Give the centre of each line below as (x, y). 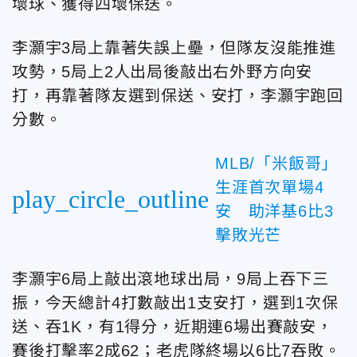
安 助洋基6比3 (275, 211)
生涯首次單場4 (270, 187)
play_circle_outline (110, 199)
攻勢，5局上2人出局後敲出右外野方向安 (163, 72)
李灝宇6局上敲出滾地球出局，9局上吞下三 (171, 279)
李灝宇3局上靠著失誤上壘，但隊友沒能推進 (174, 48)
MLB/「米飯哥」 (277, 163)
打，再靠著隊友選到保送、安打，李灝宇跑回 (178, 96)
